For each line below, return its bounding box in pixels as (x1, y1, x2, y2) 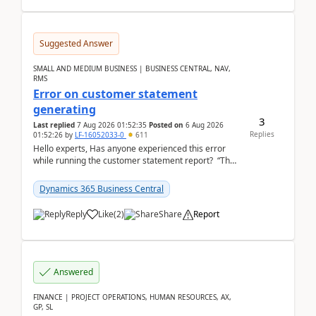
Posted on (149, 120, 183, 130)
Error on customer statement (33, 86, 197, 102)
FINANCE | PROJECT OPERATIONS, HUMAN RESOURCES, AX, (33, 292, 231, 302)
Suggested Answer (39, 37, 113, 49)
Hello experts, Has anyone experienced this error (33, 142, 226, 154)
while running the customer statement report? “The (33, 154, 235, 166)
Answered (54, 266, 93, 278)
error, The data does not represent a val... (33, 166, 195, 178)
